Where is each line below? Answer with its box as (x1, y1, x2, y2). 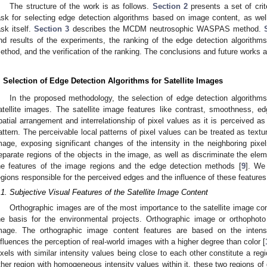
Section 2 (152, 1, 188, 11)
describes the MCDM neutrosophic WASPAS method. (69, 24, 265, 33)
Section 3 (34, 24, 70, 33)
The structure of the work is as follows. (10, 1, 153, 11)
